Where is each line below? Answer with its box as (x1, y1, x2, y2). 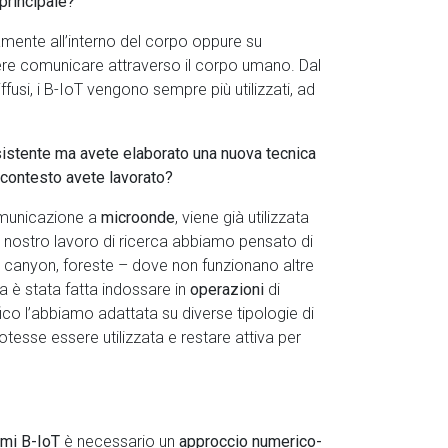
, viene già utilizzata (175, 208, 309, 227)
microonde (101, 208, 175, 227)
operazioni (190, 280, 268, 299)
